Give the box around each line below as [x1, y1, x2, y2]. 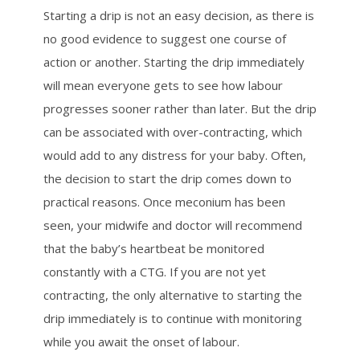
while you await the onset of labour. [43, 333, 239, 350]
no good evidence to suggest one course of [43, 31, 286, 47]
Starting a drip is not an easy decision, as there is [43, 7, 314, 24]
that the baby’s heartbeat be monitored [43, 240, 264, 257]
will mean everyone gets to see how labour [43, 77, 283, 94]
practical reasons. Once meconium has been [43, 194, 285, 211]
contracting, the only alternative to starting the [43, 287, 302, 304]
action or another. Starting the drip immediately [43, 54, 305, 71]
